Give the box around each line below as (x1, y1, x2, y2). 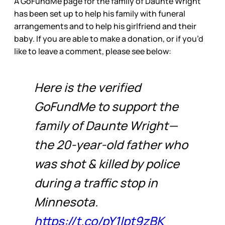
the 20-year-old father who (34, 136, 188, 153)
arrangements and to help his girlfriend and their (14, 21, 196, 32)
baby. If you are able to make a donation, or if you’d (14, 33, 203, 45)
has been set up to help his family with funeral (14, 8, 185, 20)
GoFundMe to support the (34, 98, 178, 115)
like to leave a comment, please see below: (14, 46, 171, 57)
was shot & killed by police (34, 155, 179, 172)
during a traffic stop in (34, 174, 158, 191)
